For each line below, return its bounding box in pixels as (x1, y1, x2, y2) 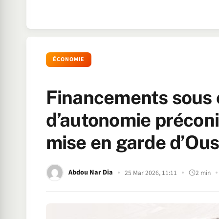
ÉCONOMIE (52, 55, 85, 64)
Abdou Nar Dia (68, 167, 113, 177)
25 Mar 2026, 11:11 (124, 168, 177, 177)
